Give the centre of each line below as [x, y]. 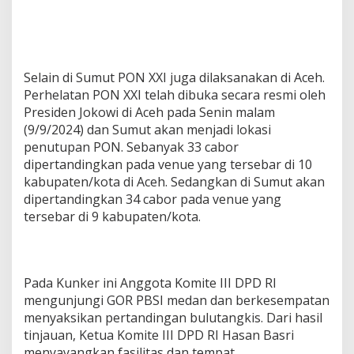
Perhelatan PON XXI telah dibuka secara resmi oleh [175, 94]
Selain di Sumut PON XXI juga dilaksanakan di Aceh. [174, 77]
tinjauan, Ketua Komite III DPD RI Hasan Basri [159, 335]
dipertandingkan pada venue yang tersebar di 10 [168, 164]
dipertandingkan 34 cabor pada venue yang [153, 199]
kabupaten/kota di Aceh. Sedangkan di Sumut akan [174, 181]
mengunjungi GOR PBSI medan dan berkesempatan [177, 300]
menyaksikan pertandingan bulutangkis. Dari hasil [173, 317]
